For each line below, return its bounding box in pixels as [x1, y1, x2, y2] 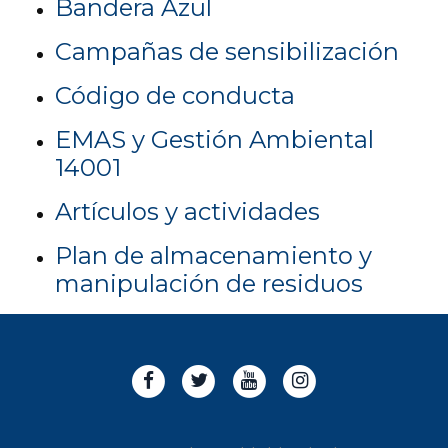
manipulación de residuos [55, 269, 363, 298]
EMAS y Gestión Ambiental [55, 125, 374, 154]
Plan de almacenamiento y [55, 241, 372, 270]
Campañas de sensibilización [55, 37, 399, 66]
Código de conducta [55, 81, 295, 110]
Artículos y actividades [55, 197, 320, 226]
